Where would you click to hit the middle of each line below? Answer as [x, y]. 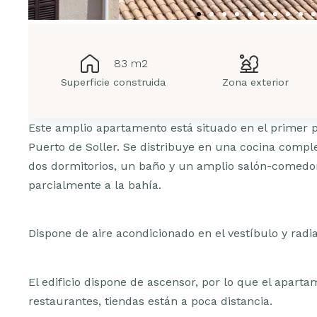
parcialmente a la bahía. [95, 185]
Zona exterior [255, 82]
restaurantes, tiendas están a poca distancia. [150, 301]
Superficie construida [114, 82]
